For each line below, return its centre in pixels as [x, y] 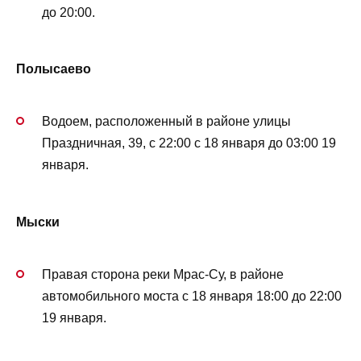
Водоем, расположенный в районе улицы [166, 122]
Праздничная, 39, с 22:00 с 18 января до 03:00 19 [189, 143]
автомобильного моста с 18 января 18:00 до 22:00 [192, 297]
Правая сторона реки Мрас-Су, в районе [163, 275]
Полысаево [54, 69]
